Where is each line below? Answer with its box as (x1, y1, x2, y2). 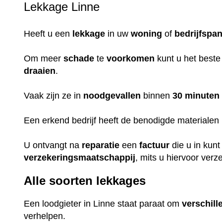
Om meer (24, 54, 64, 64)
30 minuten (172, 91, 220, 101)
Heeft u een (24, 29, 73, 39)
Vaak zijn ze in (24, 91, 84, 101)
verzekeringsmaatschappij (24, 153, 136, 163)
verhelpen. (24, 211, 66, 221)
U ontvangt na (24, 140, 82, 151)
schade (63, 54, 95, 64)
